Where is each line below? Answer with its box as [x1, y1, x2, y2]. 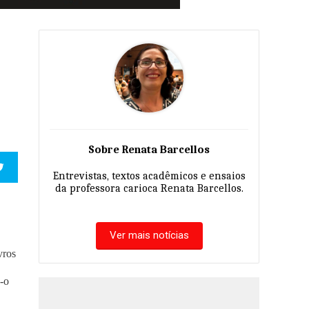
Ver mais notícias [109, 229, 189, 241]
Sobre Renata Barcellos [88, 143, 210, 156]
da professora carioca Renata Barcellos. [54, 182, 243, 195]
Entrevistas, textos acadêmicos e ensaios [52, 170, 246, 182]
